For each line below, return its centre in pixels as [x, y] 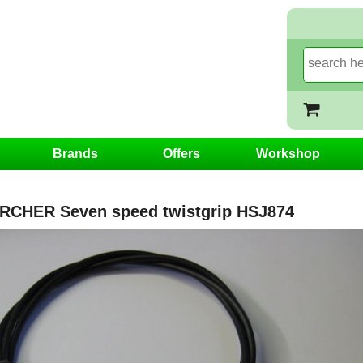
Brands [75, 154]
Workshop [288, 154]
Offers [181, 154]
